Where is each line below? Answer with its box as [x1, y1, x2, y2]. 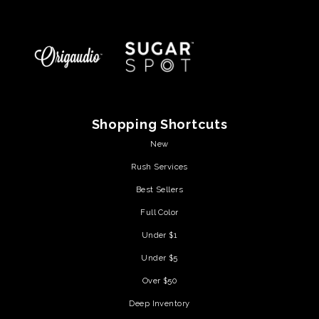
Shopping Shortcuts [91, 116, 228, 132]
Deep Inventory [129, 298, 190, 308]
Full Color [140, 206, 179, 217]
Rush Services [131, 161, 188, 172]
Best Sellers [135, 184, 184, 194]
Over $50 [142, 275, 177, 286]
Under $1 [141, 229, 178, 240]
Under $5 [141, 252, 178, 263]
